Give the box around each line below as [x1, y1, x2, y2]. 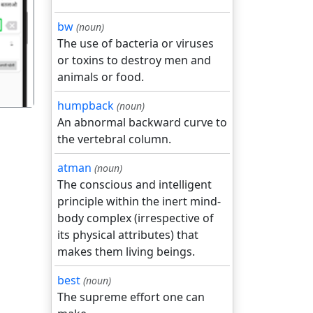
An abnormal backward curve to [57, 115, 227, 130]
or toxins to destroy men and [57, 52, 211, 68]
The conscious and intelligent [57, 177, 212, 192]
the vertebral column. [57, 131, 171, 147]
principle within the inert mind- [57, 194, 221, 209]
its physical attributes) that [57, 227, 198, 242]
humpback [57, 98, 114, 113]
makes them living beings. [57, 244, 195, 259]
